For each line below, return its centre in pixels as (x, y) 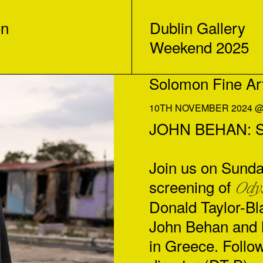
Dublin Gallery (198, 27)
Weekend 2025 (199, 47)
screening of (192, 186)
